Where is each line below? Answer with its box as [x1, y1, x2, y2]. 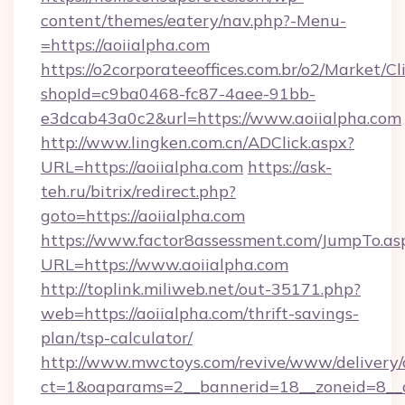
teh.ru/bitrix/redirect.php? [41, 181, 236, 202]
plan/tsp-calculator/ [41, 327, 193, 348]
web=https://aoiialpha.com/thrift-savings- [41, 303, 359, 324]
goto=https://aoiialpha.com [41, 205, 245, 226]
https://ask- [248, 156, 332, 177]
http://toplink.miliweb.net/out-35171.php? [41, 278, 361, 299]
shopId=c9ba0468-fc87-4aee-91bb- [41, 83, 316, 104]
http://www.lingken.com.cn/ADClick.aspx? [41, 132, 354, 153]
